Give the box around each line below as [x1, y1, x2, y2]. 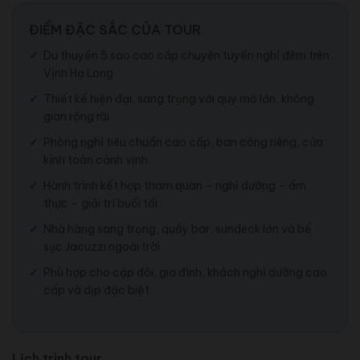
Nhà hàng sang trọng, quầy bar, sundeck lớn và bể [43, 222, 312, 237]
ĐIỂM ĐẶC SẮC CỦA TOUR [29, 22, 201, 39]
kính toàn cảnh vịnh [43, 153, 148, 168]
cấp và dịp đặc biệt [43, 283, 149, 298]
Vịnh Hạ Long [43, 66, 113, 81]
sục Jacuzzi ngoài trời [43, 239, 160, 255]
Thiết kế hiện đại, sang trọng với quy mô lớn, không [43, 92, 314, 107]
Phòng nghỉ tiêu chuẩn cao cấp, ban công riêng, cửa [43, 135, 323, 150]
